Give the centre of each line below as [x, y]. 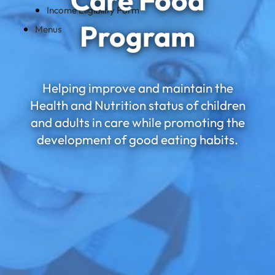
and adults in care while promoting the [137, 122]
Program [137, 36]
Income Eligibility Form [93, 10]
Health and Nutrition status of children [137, 105]
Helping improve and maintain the [137, 88]
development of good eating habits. [137, 139]
